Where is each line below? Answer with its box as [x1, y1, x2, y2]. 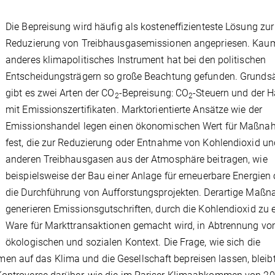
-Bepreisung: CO [118, 87, 189, 99]
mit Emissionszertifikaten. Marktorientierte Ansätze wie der [6, 103, 262, 115]
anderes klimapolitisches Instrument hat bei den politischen [6, 53, 266, 66]
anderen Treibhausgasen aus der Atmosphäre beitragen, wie [6, 153, 268, 165]
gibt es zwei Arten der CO [6, 87, 115, 99]
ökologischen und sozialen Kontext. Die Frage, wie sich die [6, 236, 260, 248]
